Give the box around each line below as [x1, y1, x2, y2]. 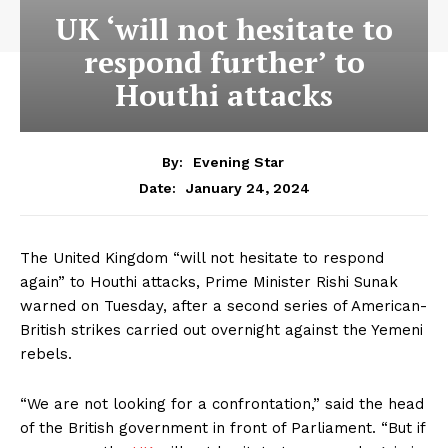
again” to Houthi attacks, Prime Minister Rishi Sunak [20, 272, 398, 291]
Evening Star [192, 153, 284, 170]
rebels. [20, 344, 72, 363]
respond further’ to [83, 42, 365, 82]
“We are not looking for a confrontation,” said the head [20, 394, 424, 413]
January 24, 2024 [185, 179, 310, 196]
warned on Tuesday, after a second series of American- [20, 296, 427, 315]
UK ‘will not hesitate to [55, 9, 393, 49]
